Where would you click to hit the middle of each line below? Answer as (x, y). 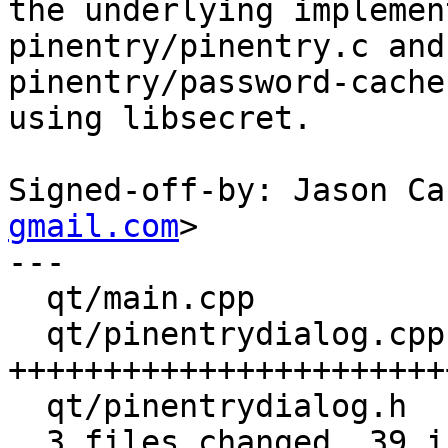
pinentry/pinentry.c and (226, 46)
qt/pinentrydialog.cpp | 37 (27, 334)
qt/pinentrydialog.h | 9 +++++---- (27, 406)
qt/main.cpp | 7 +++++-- (27, 298)
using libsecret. (160, 118)
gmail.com (93, 226)
